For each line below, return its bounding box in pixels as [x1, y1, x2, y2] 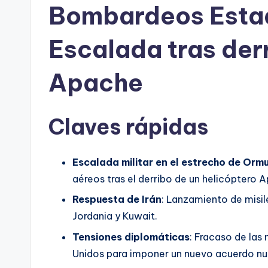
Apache [48, 67, 143, 98]
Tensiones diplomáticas [72, 230, 190, 243]
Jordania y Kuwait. [72, 210, 157, 223]
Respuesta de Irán [72, 193, 162, 206]
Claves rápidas [48, 112, 208, 141]
